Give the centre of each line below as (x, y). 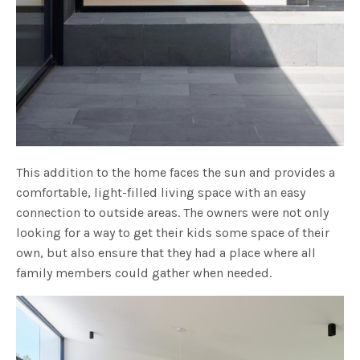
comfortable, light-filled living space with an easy (161, 193)
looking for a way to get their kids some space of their (173, 233)
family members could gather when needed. (144, 273)
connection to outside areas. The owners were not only (173, 213)
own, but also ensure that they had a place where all (166, 253)
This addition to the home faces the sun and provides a (176, 173)
